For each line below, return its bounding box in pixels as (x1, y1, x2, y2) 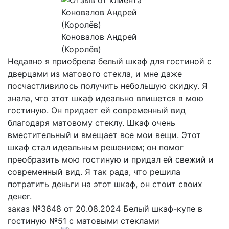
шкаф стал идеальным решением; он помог (8, 142, 184, 152)
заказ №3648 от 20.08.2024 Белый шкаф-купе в (8, 203, 202, 214)
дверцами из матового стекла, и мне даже (8, 68, 182, 79)
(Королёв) (61, 43, 101, 54)
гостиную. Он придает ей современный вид (8, 105, 186, 116)
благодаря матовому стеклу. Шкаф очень (8, 117, 175, 128)
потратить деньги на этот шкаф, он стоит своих (8, 178, 202, 189)
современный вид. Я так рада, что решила (8, 166, 180, 177)
